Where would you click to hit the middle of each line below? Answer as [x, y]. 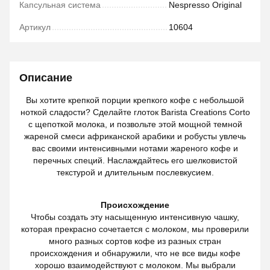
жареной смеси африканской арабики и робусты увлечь [135, 136]
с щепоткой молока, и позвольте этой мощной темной [135, 124]
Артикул [35, 27]
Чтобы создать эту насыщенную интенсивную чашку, [135, 217]
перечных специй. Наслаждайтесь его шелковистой [135, 160]
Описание [46, 78]
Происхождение [135, 205]
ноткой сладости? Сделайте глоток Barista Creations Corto [135, 112]
